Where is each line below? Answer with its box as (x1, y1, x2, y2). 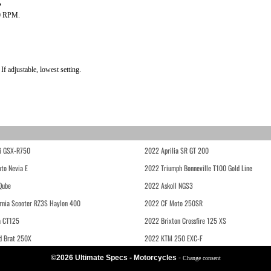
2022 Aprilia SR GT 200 (145, 145, 209, 155)
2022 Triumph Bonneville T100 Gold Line (145, 163, 252, 173)
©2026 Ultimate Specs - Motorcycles (50, 253, 178, 262)
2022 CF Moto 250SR (145, 198, 203, 208)
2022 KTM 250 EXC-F (145, 233, 203, 243)
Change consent (182, 255, 221, 261)
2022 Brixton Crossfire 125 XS (145, 215, 226, 226)
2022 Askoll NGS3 (145, 180, 193, 191)
